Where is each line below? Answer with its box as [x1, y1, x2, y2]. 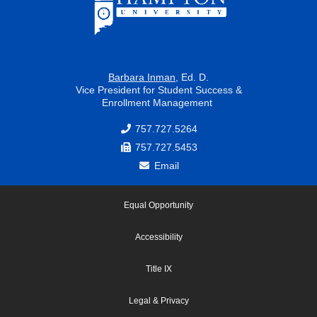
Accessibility [134, 232, 183, 243]
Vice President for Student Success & [75, 83, 242, 96]
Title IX [145, 264, 172, 275]
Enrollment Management [102, 96, 215, 108]
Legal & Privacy [128, 296, 189, 306]
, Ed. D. [175, 71, 209, 83]
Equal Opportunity [124, 200, 193, 211]
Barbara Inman [108, 71, 175, 83]
